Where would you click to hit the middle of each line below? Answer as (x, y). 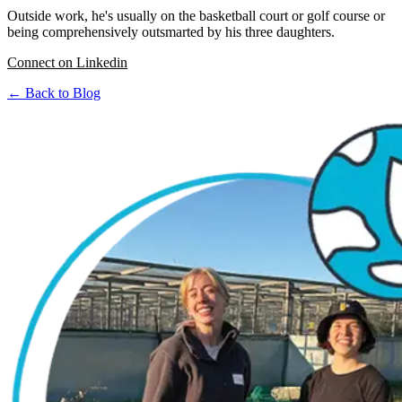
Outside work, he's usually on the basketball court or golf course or (196, 16)
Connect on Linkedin (67, 63)
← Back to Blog (54, 93)
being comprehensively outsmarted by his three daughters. (171, 32)
